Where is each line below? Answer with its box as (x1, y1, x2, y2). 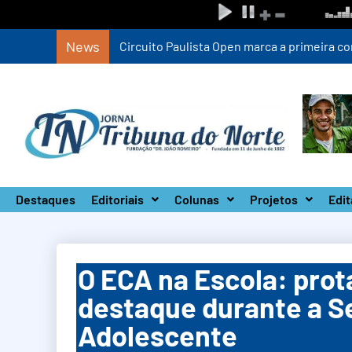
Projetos (250, 192, 298, 207)
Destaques (16, 192, 75, 207)
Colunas (174, 192, 219, 207)
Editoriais (91, 192, 144, 207)
